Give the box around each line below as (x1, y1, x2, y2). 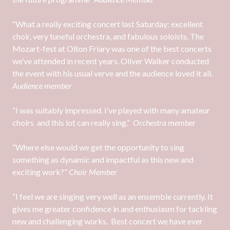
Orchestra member (133, 118, 196, 127)
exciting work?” (12, 167, 69, 177)
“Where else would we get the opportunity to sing (12, 142, 184, 152)
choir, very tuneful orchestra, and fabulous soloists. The (12, 31, 204, 41)
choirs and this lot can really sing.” (12, 118, 133, 127)
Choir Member (69, 167, 117, 177)
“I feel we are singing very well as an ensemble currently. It (12, 191, 213, 201)
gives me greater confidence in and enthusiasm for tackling (12, 204, 217, 214)
